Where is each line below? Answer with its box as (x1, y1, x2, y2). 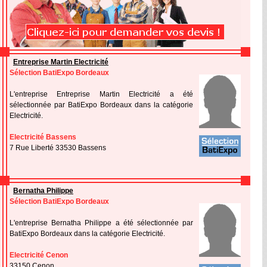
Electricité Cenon (10, 251, 68, 259)
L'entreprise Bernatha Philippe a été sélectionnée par (10, 219, 193, 227)
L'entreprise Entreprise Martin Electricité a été (10, 90, 193, 98)
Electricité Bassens (10, 133, 76, 141)
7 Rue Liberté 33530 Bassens (10, 144, 106, 152)
